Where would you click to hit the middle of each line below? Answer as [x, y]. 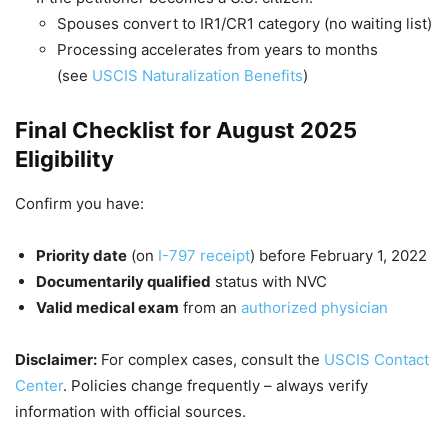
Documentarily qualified [123, 281]
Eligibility [64, 158]
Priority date [81, 255]
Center [39, 385]
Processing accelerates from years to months [217, 49]
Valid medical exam [107, 307]
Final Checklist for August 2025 [186, 129]
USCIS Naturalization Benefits [197, 75]
